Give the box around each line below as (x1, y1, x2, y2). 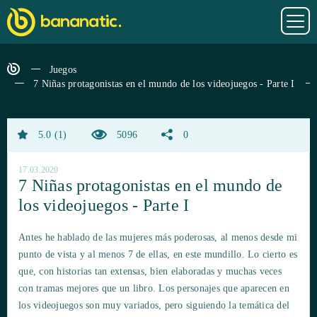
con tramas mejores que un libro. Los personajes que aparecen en (18, 283, 289, 294)
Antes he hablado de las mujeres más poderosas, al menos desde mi (18, 232, 297, 243)
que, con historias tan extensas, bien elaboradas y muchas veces (18, 266, 282, 277)
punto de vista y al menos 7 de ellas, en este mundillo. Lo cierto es (18, 249, 297, 260)
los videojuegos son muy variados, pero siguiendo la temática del (18, 300, 289, 311)
